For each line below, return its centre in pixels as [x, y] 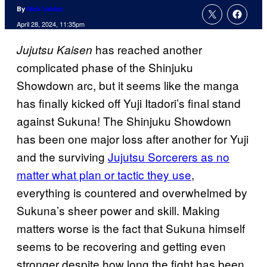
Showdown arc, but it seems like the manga [128, 85]
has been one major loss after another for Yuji [133, 139]
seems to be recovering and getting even [121, 246]
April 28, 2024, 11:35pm [51, 24]
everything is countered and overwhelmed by [132, 193]
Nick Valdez [45, 9]
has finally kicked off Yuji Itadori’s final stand [129, 103]
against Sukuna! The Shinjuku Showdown [124, 121]
